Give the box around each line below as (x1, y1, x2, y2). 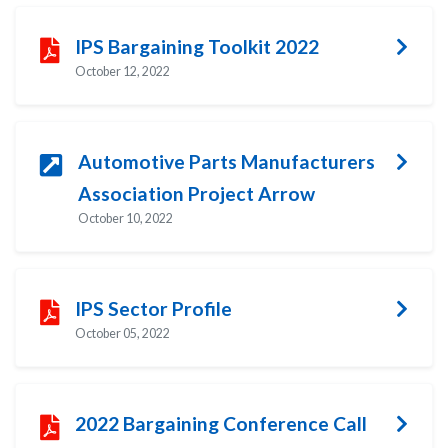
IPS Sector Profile (75, 296, 232, 320)
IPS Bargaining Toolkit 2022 (75, 34, 319, 58)
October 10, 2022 (78, 210, 173, 226)
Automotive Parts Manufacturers (78, 149, 375, 173)
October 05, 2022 (75, 325, 170, 341)
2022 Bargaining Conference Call (75, 411, 367, 435)
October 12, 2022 (75, 63, 170, 79)
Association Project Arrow (78, 181, 315, 205)
